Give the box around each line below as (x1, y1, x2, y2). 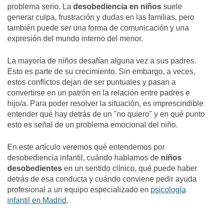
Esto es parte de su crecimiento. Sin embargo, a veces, (7, 67, 195, 76)
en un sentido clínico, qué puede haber (62, 164, 197, 173)
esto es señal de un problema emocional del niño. (7, 120, 178, 129)
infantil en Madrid (7, 196, 66, 205)
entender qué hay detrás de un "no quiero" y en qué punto (7, 109, 205, 119)
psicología (151, 185, 186, 194)
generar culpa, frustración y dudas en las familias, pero (7, 13, 194, 22)
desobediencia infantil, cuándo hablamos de (7, 153, 161, 162)
